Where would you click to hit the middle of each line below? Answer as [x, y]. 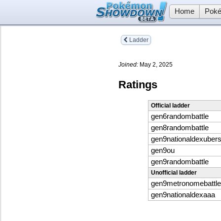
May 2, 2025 [155, 64]
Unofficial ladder [174, 173]
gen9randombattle [180, 162]
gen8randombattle [180, 128]
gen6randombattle [180, 117]
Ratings [138, 84]
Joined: [128, 64]
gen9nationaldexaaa [183, 195]
